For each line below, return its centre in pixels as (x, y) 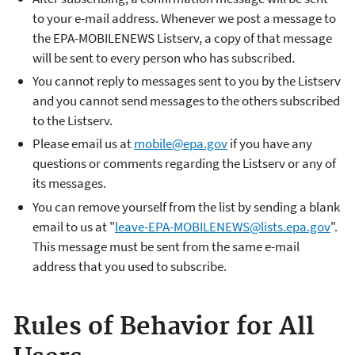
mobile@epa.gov (181, 144)
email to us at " (74, 226)
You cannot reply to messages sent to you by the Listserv (187, 81)
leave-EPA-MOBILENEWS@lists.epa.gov (223, 226)
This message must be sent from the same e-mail (166, 246)
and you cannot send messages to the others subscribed (186, 101)
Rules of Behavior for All (164, 327)
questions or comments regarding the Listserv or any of (184, 164)
